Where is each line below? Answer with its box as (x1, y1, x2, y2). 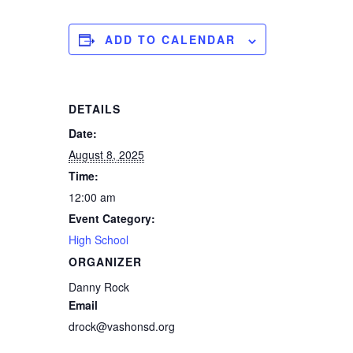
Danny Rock (69, 279, 130, 295)
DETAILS (69, 101, 121, 117)
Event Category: (69, 210, 156, 227)
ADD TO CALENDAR (105, 32, 236, 48)
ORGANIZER (69, 254, 143, 270)
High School (69, 232, 129, 248)
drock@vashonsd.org (69, 318, 176, 335)
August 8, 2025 (69, 147, 145, 163)
